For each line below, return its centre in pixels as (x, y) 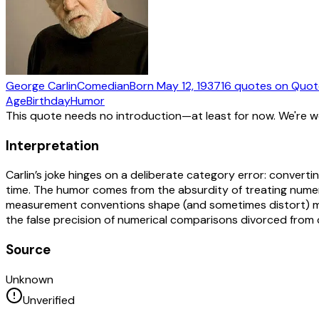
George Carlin (41, 85)
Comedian (103, 85)
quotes (253, 85)
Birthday (48, 100)
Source (28, 249)
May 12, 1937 (189, 85)
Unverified (49, 300)
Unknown (30, 279)
